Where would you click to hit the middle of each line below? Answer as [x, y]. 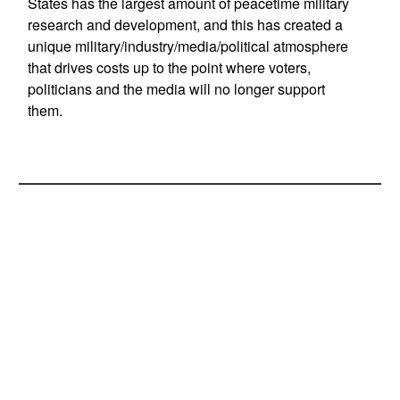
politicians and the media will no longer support [176, 89]
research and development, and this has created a [185, 25]
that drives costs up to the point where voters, [169, 67]
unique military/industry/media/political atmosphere [187, 46]
